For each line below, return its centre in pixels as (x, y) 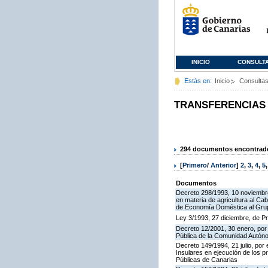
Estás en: (198, 81)
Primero (195, 165)
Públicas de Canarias (207, 260)
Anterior (223, 165)
